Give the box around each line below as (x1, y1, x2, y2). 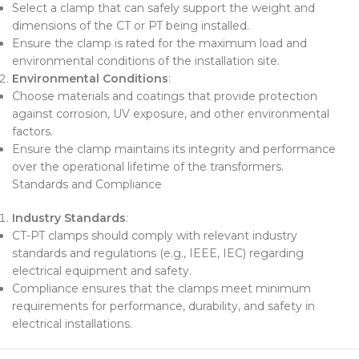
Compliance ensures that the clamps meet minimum (12, 280, 311, 296)
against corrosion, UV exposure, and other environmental (12, 106, 329, 121)
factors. (12, 123, 53, 139)
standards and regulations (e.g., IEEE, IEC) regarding (12, 245, 304, 260)
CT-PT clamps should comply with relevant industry (12, 228, 297, 243)
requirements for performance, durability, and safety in (12, 298, 315, 313)
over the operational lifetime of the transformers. (12, 159, 284, 174)
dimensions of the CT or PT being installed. (12, 18, 249, 33)
